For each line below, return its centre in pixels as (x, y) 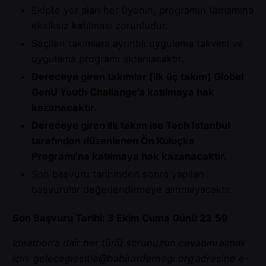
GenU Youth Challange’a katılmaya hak (123, 92)
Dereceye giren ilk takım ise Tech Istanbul (131, 125)
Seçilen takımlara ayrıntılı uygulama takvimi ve (137, 43)
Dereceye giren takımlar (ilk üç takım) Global (137, 76)
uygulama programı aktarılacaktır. (111, 58)
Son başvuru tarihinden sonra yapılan (118, 174)
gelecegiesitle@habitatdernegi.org (111, 259)
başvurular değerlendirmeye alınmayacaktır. (135, 189)
